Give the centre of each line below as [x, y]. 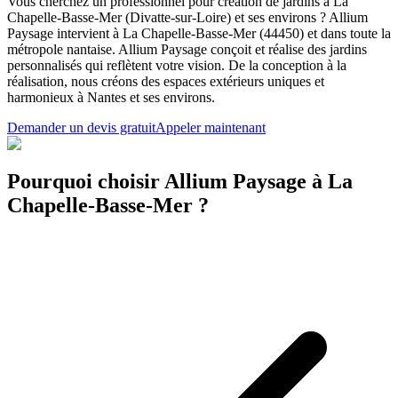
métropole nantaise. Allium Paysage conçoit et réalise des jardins [187, 49]
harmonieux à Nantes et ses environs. [111, 97]
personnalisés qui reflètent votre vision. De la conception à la [177, 65]
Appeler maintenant [211, 127]
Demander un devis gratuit [81, 127]
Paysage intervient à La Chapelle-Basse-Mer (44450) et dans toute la [199, 33]
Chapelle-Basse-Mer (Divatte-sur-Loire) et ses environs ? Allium [187, 17]
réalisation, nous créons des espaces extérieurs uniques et [166, 81]
